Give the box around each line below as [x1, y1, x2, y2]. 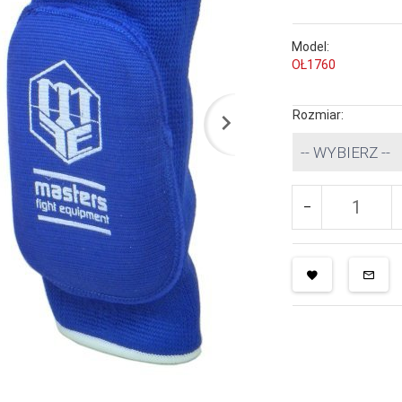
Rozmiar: [293, 107, 347, 122]
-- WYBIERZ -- [301, 143, 391, 162]
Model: [292, 39, 330, 54]
